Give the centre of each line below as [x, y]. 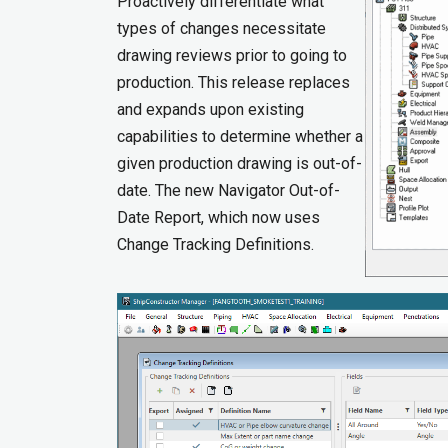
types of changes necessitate [221, 28]
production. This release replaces [233, 82]
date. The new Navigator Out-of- [228, 190]
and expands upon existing [210, 109]
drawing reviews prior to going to [232, 55]
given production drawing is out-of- [239, 163]
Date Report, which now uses [218, 217]
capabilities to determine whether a [240, 136]
